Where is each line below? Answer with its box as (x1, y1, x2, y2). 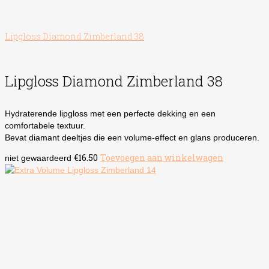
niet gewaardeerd (5, 153, 71, 163)
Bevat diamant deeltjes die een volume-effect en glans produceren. (5, 132, 259, 142)
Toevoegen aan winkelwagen (100, 151, 223, 163)
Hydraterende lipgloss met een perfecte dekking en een (5, 108, 216, 118)
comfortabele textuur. (5, 120, 85, 130)
